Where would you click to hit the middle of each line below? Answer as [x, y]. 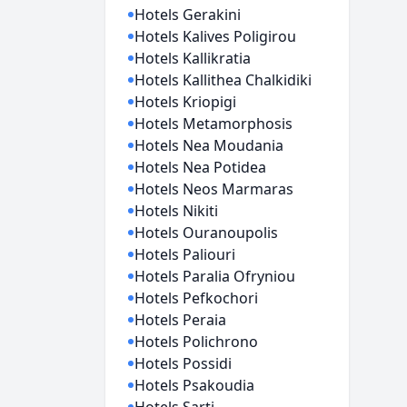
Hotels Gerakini [188, 15]
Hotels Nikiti [177, 211]
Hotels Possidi [184, 363]
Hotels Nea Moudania [209, 145]
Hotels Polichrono [197, 342]
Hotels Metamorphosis [214, 124]
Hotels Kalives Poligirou [216, 36]
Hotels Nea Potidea [201, 167]
